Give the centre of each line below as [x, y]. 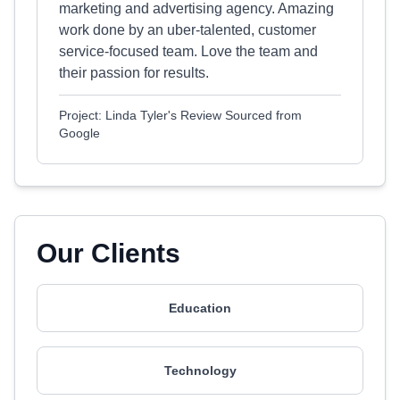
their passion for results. [134, 73]
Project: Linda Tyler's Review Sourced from [180, 115]
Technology [200, 371]
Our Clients [108, 253]
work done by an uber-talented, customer [187, 30]
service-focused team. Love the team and [188, 51]
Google [79, 133]
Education [200, 308]
